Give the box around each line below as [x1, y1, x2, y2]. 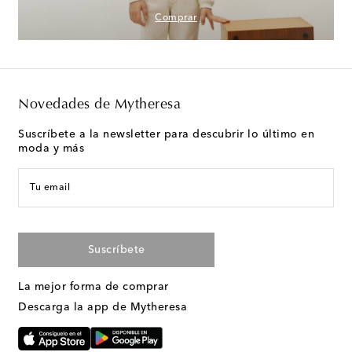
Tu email [30, 183, 70, 193]
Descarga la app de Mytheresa [18, 302, 187, 313]
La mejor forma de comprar [18, 281, 169, 293]
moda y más [18, 143, 84, 155]
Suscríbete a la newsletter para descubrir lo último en [18, 129, 314, 141]
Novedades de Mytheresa [18, 98, 181, 113]
